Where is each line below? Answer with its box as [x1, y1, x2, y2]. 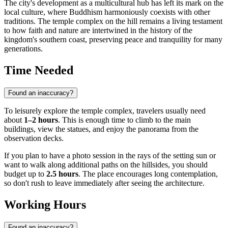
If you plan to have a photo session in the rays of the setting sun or [4, 151, 216, 160]
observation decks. [4, 134, 64, 143]
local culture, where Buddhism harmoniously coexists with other [4, 8, 210, 17]
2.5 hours [46, 169, 78, 179]
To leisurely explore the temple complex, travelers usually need [4, 106, 206, 116]
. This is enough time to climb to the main [58, 116, 191, 125]
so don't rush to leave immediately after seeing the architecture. [4, 179, 205, 188]
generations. [4, 44, 43, 53]
